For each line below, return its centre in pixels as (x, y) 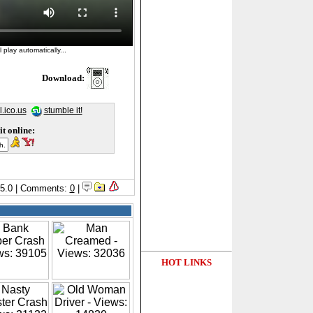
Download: (64, 78)
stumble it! (63, 110)
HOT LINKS (187, 262)
